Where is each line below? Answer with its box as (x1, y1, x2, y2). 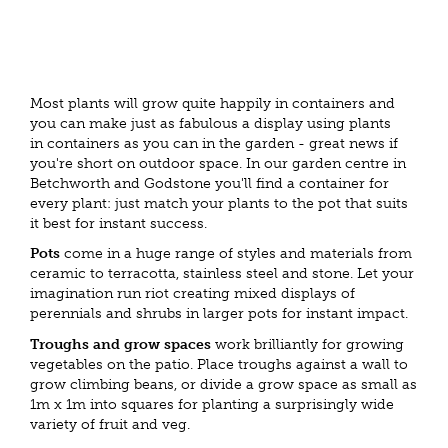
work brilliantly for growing (211, 335, 404, 353)
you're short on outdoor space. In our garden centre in (30, 154, 406, 172)
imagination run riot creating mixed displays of (30, 285, 355, 302)
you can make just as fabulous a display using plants (30, 114, 391, 132)
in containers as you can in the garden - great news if (30, 134, 398, 152)
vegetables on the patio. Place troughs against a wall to (30, 355, 408, 373)
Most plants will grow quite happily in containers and (30, 94, 395, 112)
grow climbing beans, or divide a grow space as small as (30, 375, 417, 393)
